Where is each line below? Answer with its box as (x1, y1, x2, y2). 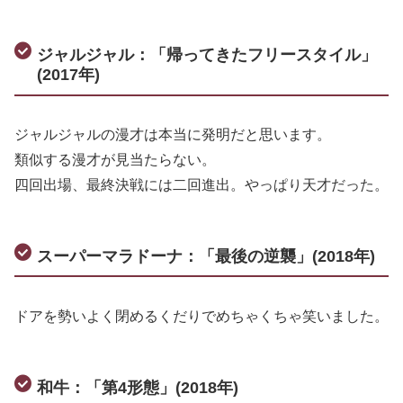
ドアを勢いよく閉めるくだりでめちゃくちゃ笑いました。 (14, 308, 389, 324)
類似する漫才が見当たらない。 (14, 151, 216, 167)
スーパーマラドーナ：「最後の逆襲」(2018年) (37, 246, 376, 265)
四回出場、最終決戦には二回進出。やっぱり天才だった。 (14, 176, 389, 193)
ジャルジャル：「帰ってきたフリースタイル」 (37, 45, 378, 64)
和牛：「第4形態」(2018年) (37, 378, 239, 397)
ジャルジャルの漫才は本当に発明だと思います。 (14, 126, 331, 142)
